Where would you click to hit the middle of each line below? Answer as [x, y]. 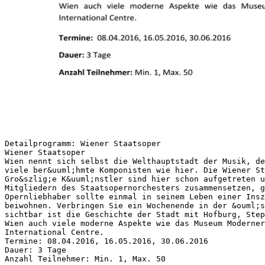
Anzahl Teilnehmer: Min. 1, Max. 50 [85, 258]
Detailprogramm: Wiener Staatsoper [83, 143]
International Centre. [54, 232]
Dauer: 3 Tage [35, 250]
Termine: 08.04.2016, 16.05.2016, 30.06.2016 [106, 241]
